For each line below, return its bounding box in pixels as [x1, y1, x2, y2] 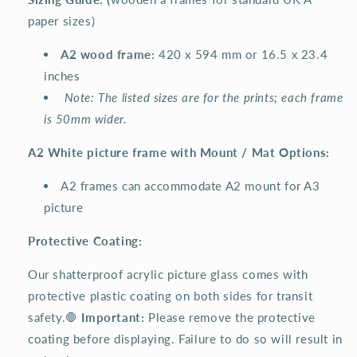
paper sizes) [28, 14, 96, 29]
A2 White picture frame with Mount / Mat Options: [28, 145, 330, 160]
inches [44, 69, 80, 84]
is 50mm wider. [44, 112, 127, 127]
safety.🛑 [28, 310, 78, 325]
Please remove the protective [148, 310, 316, 325]
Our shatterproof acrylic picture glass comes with [28, 267, 308, 282]
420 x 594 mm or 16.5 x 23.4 [159, 47, 328, 62]
